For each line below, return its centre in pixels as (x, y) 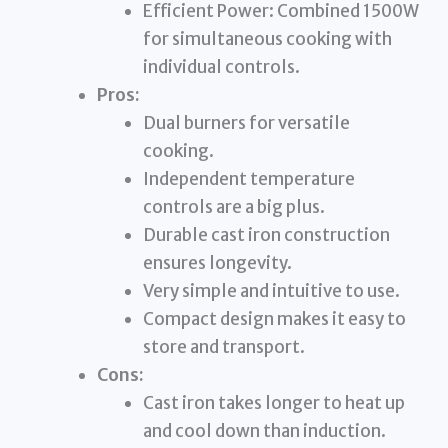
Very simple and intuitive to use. (271, 291)
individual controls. (221, 67)
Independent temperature (248, 179)
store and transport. (223, 347)
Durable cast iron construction (266, 235)
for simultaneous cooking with (267, 39)
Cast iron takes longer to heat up (273, 403)
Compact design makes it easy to (274, 319)
